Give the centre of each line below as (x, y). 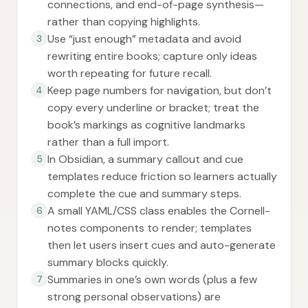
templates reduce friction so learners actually (162, 176)
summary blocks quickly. (108, 262)
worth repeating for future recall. (130, 73)
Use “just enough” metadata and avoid (144, 39)
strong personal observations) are (134, 297)
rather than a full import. (108, 142)
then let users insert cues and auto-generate (162, 245)
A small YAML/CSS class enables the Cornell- (159, 211)
